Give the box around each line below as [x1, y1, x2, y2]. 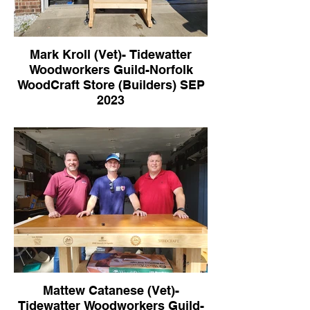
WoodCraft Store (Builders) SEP [17, 77, 205, 92]
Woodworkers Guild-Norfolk [28, 62, 193, 77]
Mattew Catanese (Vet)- [42, 283, 179, 298]
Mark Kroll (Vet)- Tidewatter [30, 47, 192, 62]
